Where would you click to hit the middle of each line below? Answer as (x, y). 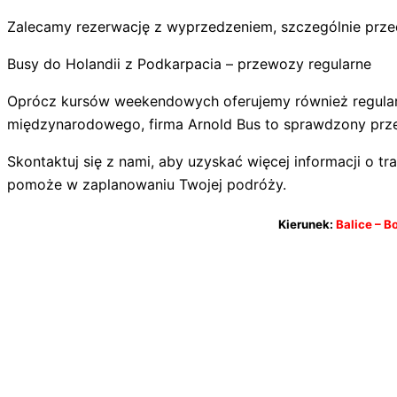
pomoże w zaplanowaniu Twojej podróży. (147, 185)
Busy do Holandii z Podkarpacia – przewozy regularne (189, 64)
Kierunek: (305, 225)
